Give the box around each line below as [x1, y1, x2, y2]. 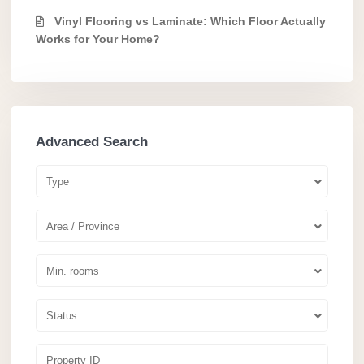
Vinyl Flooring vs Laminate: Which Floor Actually [54, 15, 326, 28]
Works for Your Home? [36, 32, 160, 46]
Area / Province [46, 220, 119, 233]
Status [46, 310, 77, 323]
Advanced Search [36, 134, 148, 150]
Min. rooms [46, 265, 99, 278]
